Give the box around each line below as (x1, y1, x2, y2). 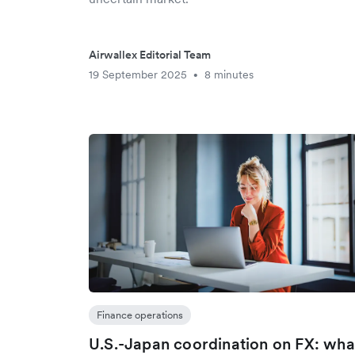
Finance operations (97, 308, 183, 322)
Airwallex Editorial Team (89, 48, 211, 62)
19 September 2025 (89, 67, 187, 82)
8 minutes (204, 67, 254, 82)
